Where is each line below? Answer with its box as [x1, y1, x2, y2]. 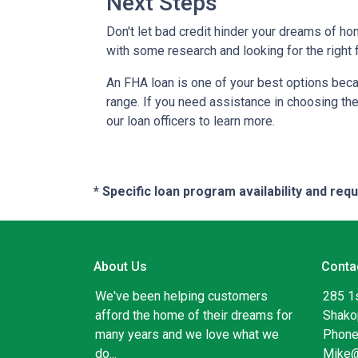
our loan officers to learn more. [106, 113, 275, 129]
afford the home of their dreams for [95, 308, 292, 324]
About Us [93, 259, 147, 275]
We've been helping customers [95, 288, 268, 304]
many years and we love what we [95, 327, 279, 343]
